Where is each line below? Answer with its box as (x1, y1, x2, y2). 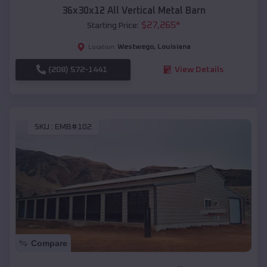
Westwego (117, 43, 154, 51)
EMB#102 (55, 123, 92, 132)
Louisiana (157, 43, 191, 51)
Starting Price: (86, 21, 139, 30)
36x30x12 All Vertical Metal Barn (61, 5, 206, 15)
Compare (31, 238, 67, 248)
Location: (88, 44, 116, 50)
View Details (174, 65, 223, 74)
